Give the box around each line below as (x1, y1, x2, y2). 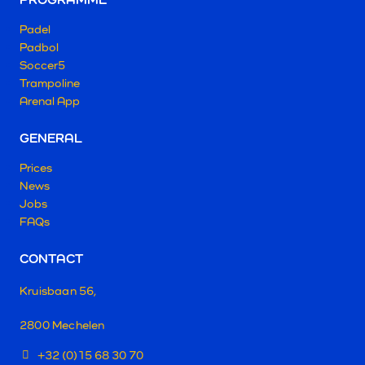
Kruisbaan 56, (20, 283, 97, 297)
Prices (20, 160, 52, 174)
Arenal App (20, 93, 80, 108)
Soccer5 (20, 57, 65, 72)
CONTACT (20, 250, 83, 266)
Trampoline (20, 75, 80, 90)
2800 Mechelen (20, 317, 105, 332)
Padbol (20, 39, 59, 54)
